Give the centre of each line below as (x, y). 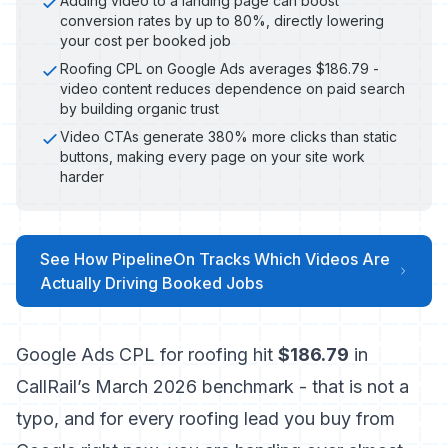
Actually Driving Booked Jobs (151, 283)
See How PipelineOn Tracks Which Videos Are (215, 259)
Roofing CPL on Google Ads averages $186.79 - (219, 68)
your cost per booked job (145, 40)
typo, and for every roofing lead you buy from (205, 418)
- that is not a (351, 386)
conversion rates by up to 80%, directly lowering (222, 20)
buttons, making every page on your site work (212, 156)
